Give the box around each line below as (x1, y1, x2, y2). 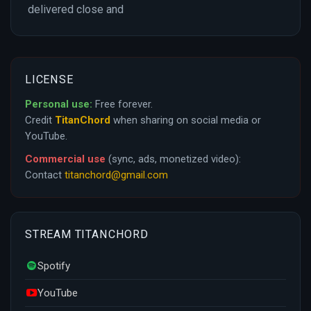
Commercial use (25, 152, 106, 165)
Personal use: (25, 97, 92, 110)
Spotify (37, 259, 70, 272)
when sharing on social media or (110, 113, 261, 126)
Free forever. (92, 97, 153, 110)
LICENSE (25, 72, 74, 86)
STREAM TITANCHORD (25, 227, 149, 241)
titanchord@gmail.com (65, 168, 168, 181)
